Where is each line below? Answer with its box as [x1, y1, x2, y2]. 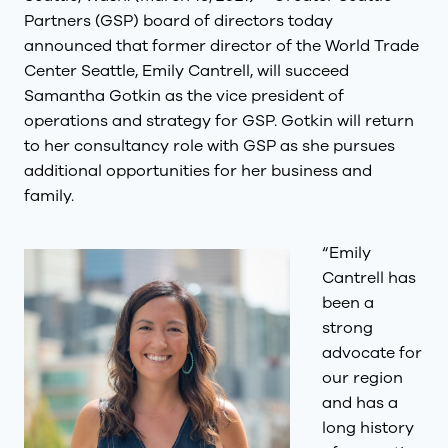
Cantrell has [322, 267, 416, 289]
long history [322, 417, 414, 439]
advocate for [322, 342, 422, 364]
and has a [322, 392, 398, 414]
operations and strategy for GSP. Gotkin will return [24, 110, 414, 132]
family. [24, 185, 90, 207]
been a [322, 292, 374, 314]
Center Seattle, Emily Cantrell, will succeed [24, 60, 349, 82]
